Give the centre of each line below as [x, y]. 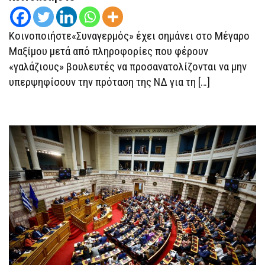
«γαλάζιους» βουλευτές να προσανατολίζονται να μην [128, 67]
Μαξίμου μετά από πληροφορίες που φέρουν [109, 51]
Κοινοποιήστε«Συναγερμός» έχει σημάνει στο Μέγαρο [129, 36]
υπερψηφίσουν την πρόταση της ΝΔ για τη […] [109, 82]
